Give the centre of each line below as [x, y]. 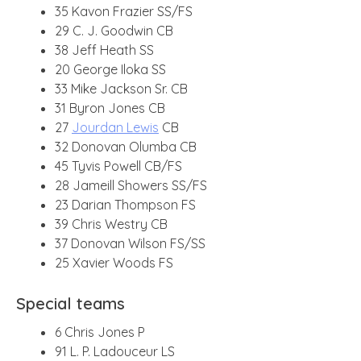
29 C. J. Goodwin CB [114, 30]
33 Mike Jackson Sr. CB [121, 88]
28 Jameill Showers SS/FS [131, 185]
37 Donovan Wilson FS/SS [130, 243]
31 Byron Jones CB [110, 108]
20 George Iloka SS [110, 69]
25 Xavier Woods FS [114, 262]
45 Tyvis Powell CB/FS [118, 166]
